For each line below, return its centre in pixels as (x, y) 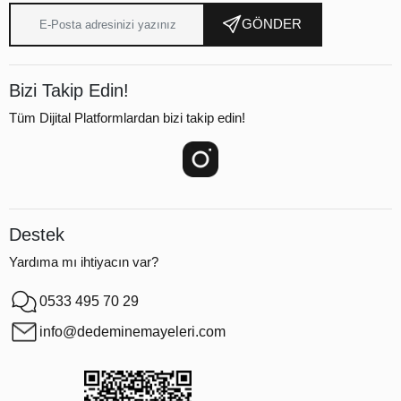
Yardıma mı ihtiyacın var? (84, 261)
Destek (37, 234)
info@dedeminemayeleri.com (132, 331)
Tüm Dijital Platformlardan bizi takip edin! (127, 117)
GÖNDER (272, 24)
